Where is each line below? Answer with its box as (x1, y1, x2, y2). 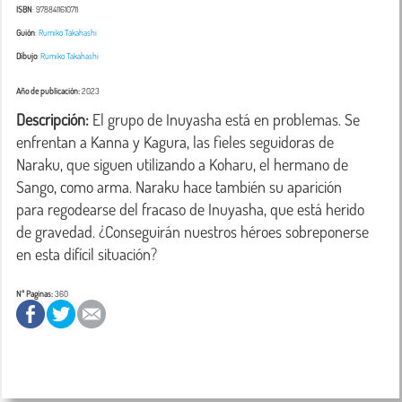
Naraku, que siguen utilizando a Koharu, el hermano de (16, 154, 348, 174)
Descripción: (16, 109, 89, 129)
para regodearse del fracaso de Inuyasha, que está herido (16, 199, 364, 219)
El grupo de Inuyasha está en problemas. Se (89, 109, 360, 129)
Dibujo (16, 50, 37, 61)
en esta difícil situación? (16, 244, 157, 264)
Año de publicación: (16, 85, 80, 96)
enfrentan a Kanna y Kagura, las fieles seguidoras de (16, 132, 334, 152)
